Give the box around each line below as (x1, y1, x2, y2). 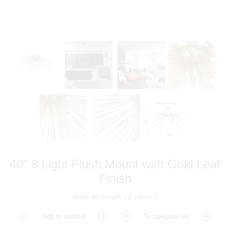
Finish (99, 171, 131, 185)
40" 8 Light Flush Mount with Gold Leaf (10, 157, 220, 171)
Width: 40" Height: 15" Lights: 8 (72, 194, 158, 201)
